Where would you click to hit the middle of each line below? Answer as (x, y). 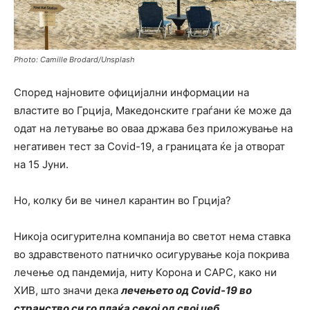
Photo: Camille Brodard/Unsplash (74, 60)
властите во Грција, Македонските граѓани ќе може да (153, 110)
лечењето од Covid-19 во (186, 290)
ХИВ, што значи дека (67, 290)
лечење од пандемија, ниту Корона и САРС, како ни (145, 272)
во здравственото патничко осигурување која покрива (152, 254)
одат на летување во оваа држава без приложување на (153, 128)
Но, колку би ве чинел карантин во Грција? (122, 200)
